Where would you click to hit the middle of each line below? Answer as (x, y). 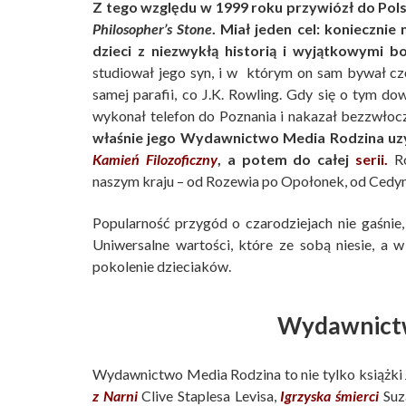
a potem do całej (291, 159)
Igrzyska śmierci (330, 395)
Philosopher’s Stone (153, 29)
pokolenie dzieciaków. (162, 266)
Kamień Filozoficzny (155, 159)
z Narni (115, 395)
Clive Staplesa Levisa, (209, 395)
